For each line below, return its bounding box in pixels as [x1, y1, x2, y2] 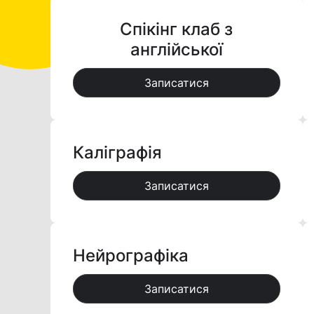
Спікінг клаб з [120, 19, 233, 39]
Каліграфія [73, 142, 162, 163]
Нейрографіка [73, 245, 189, 266]
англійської [130, 39, 223, 60]
